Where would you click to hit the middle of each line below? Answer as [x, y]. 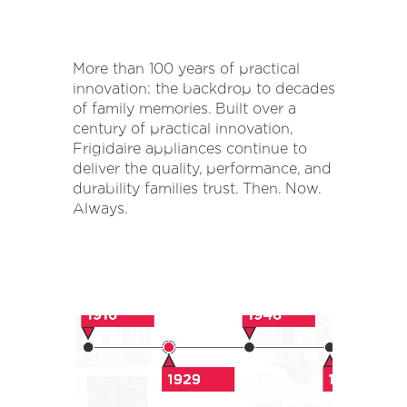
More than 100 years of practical [186, 68]
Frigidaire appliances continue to [189, 148]
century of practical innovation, [182, 128]
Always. [100, 208]
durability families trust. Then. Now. [196, 188]
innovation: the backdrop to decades [203, 88]
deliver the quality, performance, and [202, 168]
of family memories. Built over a [184, 108]
